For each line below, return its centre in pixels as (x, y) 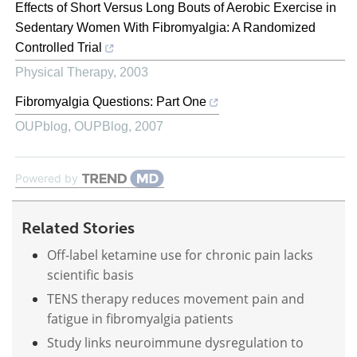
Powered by (47, 178)
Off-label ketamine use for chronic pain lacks (180, 254)
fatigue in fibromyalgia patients (140, 318)
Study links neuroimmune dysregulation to (175, 342)
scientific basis (90, 274)
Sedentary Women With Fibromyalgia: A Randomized (165, 27)
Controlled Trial (59, 47)
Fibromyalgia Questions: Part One (111, 101)
